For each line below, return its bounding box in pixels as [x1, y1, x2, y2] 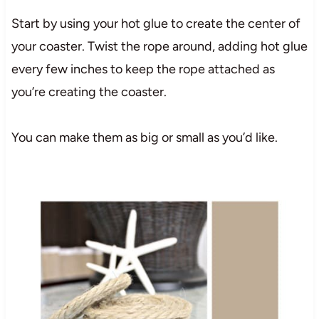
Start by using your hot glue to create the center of [11, 15, 300, 31]
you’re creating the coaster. [11, 83, 167, 100]
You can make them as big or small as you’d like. [11, 129, 278, 145]
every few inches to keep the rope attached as [11, 61, 275, 77]
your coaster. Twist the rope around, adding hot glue [11, 38, 308, 54]
